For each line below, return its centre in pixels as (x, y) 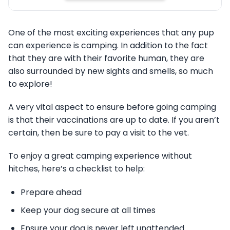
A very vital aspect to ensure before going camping (112, 107)
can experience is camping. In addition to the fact (108, 45)
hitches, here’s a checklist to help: (76, 168)
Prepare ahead (52, 192)
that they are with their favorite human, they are (106, 58)
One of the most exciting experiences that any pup (111, 32)
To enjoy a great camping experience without (100, 156)
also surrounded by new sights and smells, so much (111, 71)
